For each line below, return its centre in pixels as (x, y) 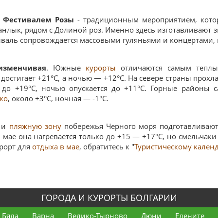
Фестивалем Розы (38, 20)
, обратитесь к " (107, 146)
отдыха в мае (56, 146)
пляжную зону (35, 126)
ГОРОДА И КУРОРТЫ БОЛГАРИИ (109, 198)
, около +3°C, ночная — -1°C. (58, 98)
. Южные (66, 68)
